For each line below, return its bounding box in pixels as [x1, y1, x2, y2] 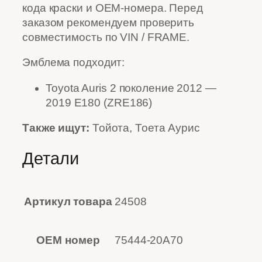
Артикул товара [24, 195, 112, 208]
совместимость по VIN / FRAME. [22, 30, 190, 43]
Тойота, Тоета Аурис [89, 122, 200, 135]
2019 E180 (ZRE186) [46, 96, 153, 109]
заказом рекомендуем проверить [22, 16, 195, 29]
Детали [22, 149, 79, 168]
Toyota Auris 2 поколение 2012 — [46, 81, 216, 94]
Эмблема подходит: [22, 56, 125, 69]
